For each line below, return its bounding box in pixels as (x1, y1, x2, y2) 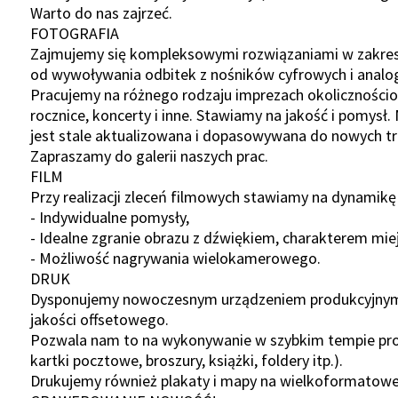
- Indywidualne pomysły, (29, 206, 189, 227)
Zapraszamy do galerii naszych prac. (29, 145, 268, 166)
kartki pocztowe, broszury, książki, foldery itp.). (29, 349, 343, 370)
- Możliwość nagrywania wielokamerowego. (29, 247, 321, 268)
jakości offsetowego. (29, 308, 169, 330)
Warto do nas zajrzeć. (29, 2, 172, 23)
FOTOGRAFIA (29, 22, 155, 44)
